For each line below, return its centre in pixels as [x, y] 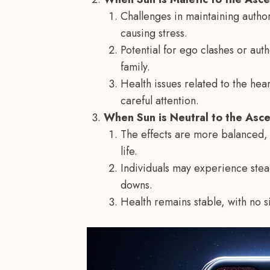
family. [135, 67]
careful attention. [160, 101]
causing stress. [154, 33]
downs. [137, 185]
